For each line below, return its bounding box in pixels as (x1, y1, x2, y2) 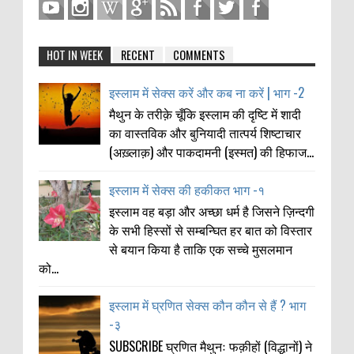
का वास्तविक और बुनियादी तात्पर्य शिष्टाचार (109, 123, 302, 143)
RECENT (121, 47, 155, 63)
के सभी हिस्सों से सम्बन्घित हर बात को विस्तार (109, 220, 313, 239)
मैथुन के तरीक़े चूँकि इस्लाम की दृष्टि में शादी (109, 104, 302, 124)
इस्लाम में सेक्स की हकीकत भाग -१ (109, 179, 265, 199)
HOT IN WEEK (47, 47, 103, 63)
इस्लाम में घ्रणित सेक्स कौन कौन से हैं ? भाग (109, 296, 307, 315)
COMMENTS (173, 47, 225, 63)
